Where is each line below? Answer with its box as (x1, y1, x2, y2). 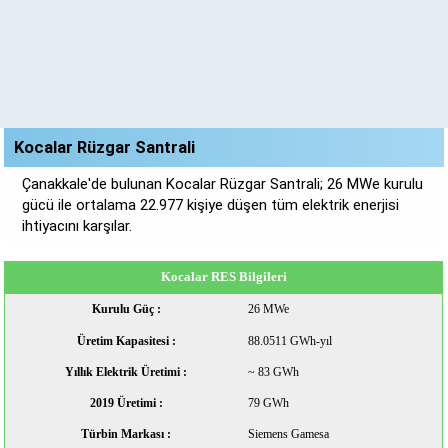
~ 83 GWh (248, 365, 300, 379)
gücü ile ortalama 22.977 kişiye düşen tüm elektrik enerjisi (22, 196, 400, 214)
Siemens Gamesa (248, 427, 330, 441)
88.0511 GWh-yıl (248, 334, 333, 348)
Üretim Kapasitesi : (76, 334, 176, 348)
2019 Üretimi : (89, 396, 163, 410)
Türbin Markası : (81, 427, 172, 441)
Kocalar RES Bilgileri (160, 269, 287, 284)
